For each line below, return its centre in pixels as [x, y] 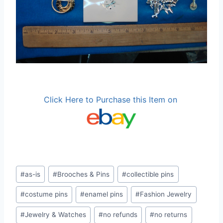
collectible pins [150, 174]
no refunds [120, 215]
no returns [171, 215]
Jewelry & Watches [56, 215]
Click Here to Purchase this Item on [111, 99]
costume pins [47, 194]
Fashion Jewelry [166, 194]
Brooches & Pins [84, 174]
